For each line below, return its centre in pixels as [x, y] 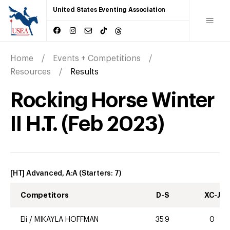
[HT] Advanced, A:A [44, 173]
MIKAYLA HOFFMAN [66, 219]
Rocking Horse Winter [113, 100]
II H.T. [34, 124]
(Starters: [97, 173]
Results [84, 72]
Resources [31, 72]
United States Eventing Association [109, 10]
